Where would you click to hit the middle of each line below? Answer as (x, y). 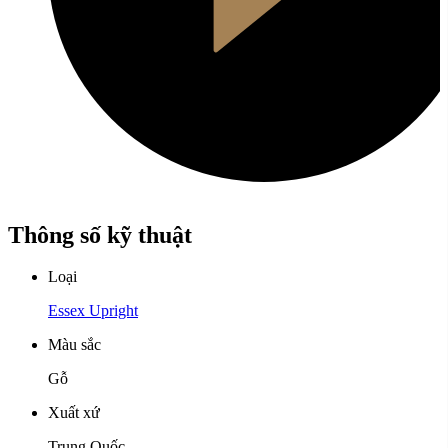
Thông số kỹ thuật (100, 234)
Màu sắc (74, 345)
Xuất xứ (74, 413)
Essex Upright (93, 311)
